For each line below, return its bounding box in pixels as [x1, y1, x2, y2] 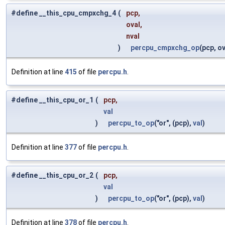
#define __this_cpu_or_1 [11, 96, 93, 104]
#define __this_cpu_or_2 [11, 171, 93, 180]
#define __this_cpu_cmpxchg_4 [11, 9, 116, 18]
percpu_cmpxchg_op [131, 44, 199, 52]
